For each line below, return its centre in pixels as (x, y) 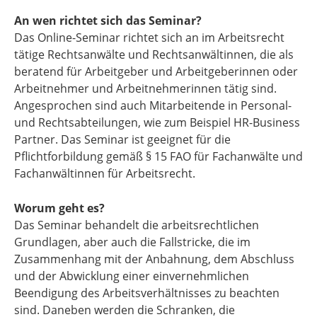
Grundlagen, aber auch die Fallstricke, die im (132, 242)
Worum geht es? (59, 208)
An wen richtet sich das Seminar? (108, 20)
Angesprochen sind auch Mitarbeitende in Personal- (153, 105)
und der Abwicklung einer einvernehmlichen (132, 276)
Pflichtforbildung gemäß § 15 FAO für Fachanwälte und (158, 156)
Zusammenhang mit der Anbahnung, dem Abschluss (154, 259)
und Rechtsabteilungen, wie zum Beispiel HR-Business (157, 122)
